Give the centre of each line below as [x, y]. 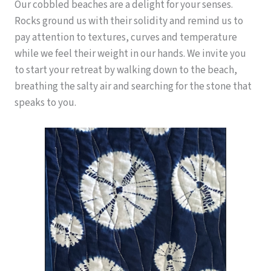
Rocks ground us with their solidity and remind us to [129, 21]
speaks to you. [45, 103]
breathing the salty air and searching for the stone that [133, 87]
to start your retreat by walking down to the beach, [126, 70]
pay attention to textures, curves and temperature [126, 38]
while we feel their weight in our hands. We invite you [130, 54]
